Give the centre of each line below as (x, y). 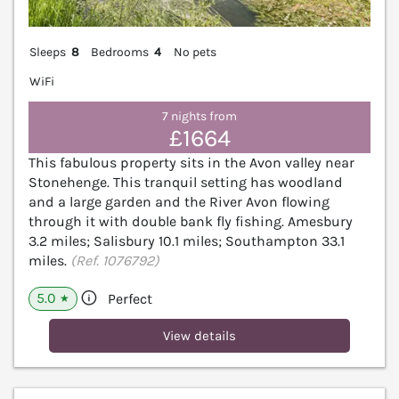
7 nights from (199, 117)
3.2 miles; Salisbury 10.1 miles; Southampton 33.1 (187, 240)
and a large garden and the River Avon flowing (179, 201)
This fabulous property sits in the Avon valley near (191, 162)
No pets (195, 52)
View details (199, 335)
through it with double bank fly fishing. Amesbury (191, 221)
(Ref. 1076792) (115, 260)
